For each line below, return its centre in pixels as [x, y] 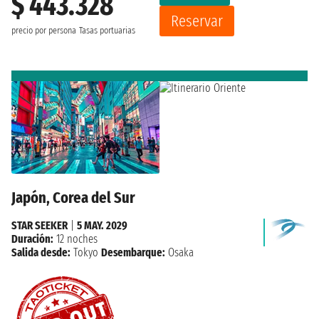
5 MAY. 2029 [102, 225]
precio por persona [44, 30]
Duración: [32, 239]
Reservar [197, 21]
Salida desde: [41, 252]
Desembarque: [133, 252]
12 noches [75, 239]
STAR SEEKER [40, 225]
